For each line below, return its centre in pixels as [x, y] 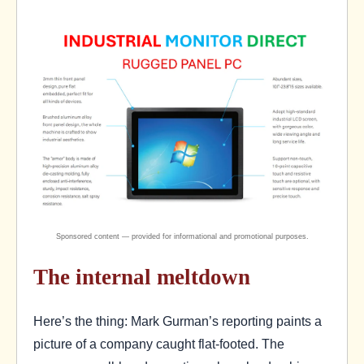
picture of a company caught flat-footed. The [159, 344]
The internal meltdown [142, 277]
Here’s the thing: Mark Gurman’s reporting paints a [178, 321]
